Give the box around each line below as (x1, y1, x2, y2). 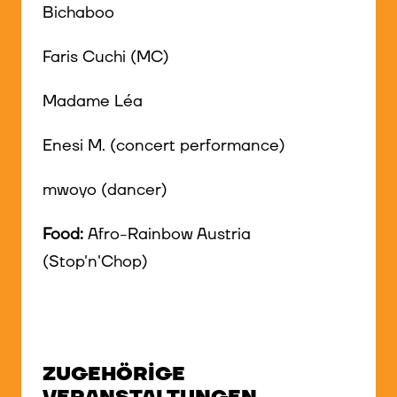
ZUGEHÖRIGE (43, 361, 185, 387)
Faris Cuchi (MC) (43, 45, 169, 68)
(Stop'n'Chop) (43, 251, 148, 274)
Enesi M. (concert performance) (43, 135, 285, 158)
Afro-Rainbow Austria (88, 223, 251, 246)
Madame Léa (43, 90, 143, 113)
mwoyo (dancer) (43, 179, 167, 202)
